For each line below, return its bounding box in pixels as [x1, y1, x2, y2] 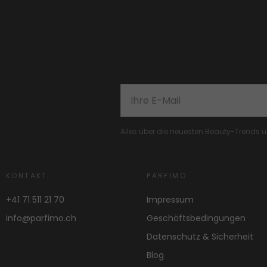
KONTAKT [6, 170, 48, 181]
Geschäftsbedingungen [147, 212, 246, 225]
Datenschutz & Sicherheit [147, 231, 254, 243]
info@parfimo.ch [6, 212, 76, 225]
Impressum [147, 194, 194, 206]
